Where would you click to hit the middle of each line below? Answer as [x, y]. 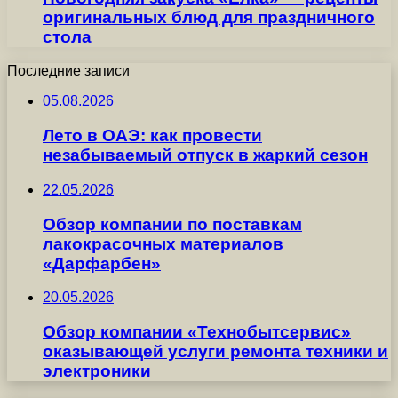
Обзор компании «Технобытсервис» [197, 331]
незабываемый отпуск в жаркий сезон [205, 155]
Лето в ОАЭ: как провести [152, 136]
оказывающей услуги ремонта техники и [215, 351]
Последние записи [68, 71]
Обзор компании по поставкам [172, 224]
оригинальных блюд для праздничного [209, 17]
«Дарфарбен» [102, 263]
